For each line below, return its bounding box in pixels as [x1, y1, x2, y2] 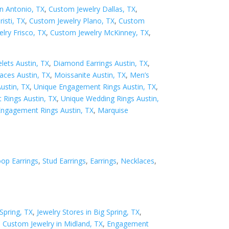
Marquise [98, 105, 129, 115]
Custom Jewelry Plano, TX [29, 15, 115, 26]
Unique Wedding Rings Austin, [61, 93, 159, 103]
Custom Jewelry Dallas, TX [49, 4, 136, 14]
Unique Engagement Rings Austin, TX [34, 81, 156, 91]
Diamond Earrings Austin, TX [53, 58, 148, 68]
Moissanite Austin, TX [54, 70, 126, 80]
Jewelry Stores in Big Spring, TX [37, 207, 140, 217]
